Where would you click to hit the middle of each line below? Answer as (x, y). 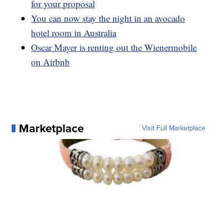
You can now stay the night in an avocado (108, 18)
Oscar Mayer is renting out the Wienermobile (114, 47)
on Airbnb (51, 62)
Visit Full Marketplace (173, 128)
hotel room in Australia (74, 33)
